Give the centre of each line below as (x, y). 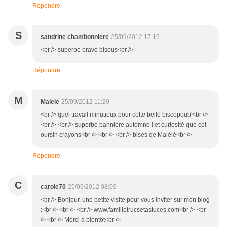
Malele (50, 102)
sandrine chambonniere (75, 37)
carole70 (53, 187)
